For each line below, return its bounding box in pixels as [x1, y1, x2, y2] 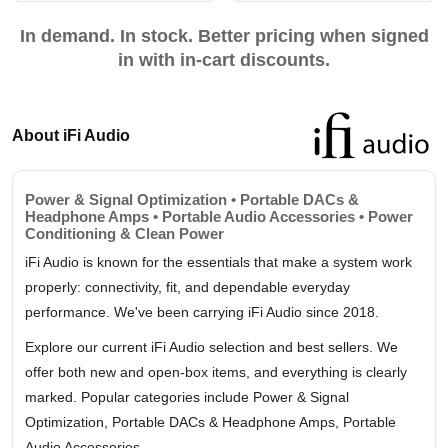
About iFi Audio [12, 127, 130, 145]
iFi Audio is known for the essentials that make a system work [25, 254, 412, 271]
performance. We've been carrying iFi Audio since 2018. [25, 304, 379, 321]
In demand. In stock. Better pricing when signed [19, 26, 429, 47]
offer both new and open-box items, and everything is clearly [25, 364, 407, 381]
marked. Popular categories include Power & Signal [25, 389, 349, 406]
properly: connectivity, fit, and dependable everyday [25, 279, 350, 296]
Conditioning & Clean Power [25, 225, 224, 243]
